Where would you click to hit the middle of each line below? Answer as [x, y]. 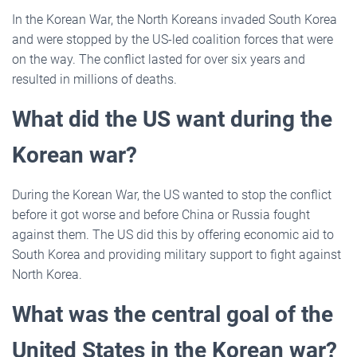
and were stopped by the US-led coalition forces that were [173, 39]
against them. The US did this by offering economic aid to [173, 234]
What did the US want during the [172, 119]
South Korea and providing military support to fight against [177, 254]
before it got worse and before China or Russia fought [161, 214]
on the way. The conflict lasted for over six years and [159, 59]
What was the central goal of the [173, 314]
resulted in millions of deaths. [94, 79]
